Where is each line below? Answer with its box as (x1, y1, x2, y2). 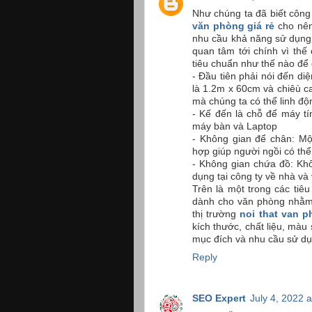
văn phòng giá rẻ (192, 21, 275, 32)
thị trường (192, 209, 240, 220)
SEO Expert (192, 293, 246, 304)
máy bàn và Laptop (192, 121, 277, 132)
